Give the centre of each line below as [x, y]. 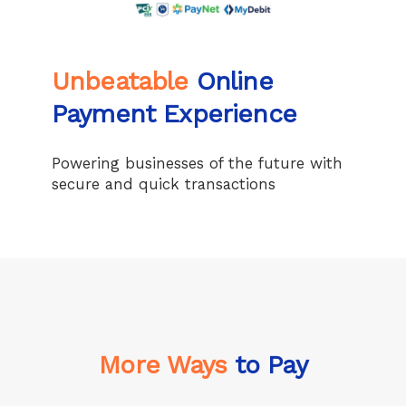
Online [230, 81]
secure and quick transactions [164, 184]
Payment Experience [174, 113]
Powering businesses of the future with [197, 163]
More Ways [163, 364]
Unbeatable [120, 81]
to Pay [267, 364]
